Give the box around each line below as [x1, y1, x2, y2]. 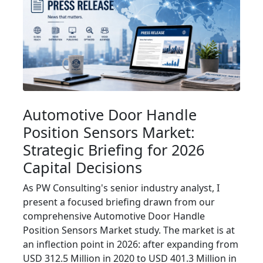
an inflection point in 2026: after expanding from [23, 238, 238, 251]
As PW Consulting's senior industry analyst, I [23, 181, 220, 195]
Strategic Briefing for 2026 [23, 140, 204, 160]
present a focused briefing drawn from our [23, 195, 215, 209]
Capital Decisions [23, 157, 142, 178]
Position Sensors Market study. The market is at [23, 224, 235, 237]
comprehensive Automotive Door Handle [23, 210, 205, 223]
